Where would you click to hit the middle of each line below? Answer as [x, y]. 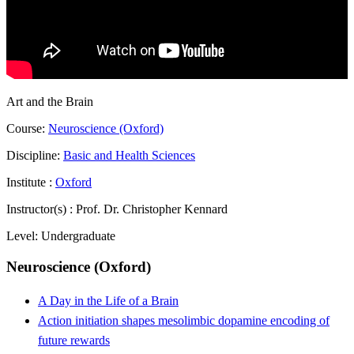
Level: [24, 236]
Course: [26, 129]
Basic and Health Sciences [129, 156]
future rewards [74, 340]
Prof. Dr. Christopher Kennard [152, 209]
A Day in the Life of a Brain [108, 300]
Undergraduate [78, 236]
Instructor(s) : [41, 209]
